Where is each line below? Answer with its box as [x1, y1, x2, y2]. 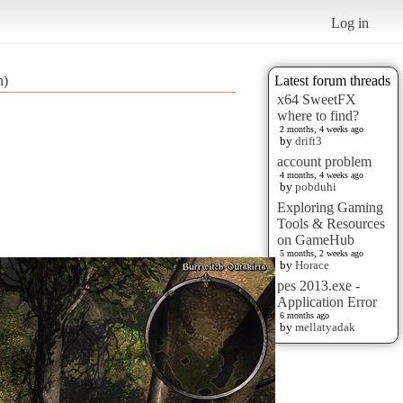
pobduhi [295, 179, 336, 193]
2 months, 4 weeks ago [280, 123, 363, 134]
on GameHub [277, 231, 354, 247]
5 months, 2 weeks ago [280, 247, 363, 258]
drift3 [295, 133, 322, 148]
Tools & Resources [277, 215, 385, 231]
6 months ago [280, 309, 329, 320]
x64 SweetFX [277, 91, 356, 107]
